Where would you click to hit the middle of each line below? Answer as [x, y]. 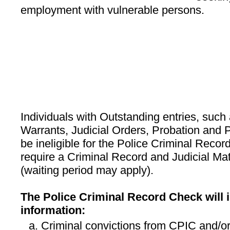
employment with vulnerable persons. [112, 10]
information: [53, 210]
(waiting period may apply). [87, 170]
